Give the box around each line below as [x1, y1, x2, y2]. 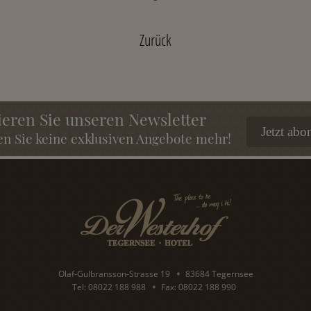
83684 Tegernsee [185, 268, 253, 280]
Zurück [140, 29, 171, 50]
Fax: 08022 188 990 [160, 281, 236, 293]
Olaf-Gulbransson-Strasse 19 [58, 268, 170, 280]
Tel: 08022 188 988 [72, 281, 146, 293]
